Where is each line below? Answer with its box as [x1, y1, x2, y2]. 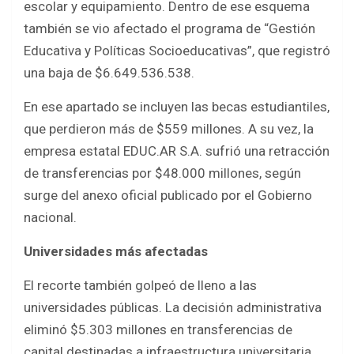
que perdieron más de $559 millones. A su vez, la [24, 121, 314, 137]
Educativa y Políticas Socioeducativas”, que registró [24, 43, 330, 59]
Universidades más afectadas [24, 243, 208, 260]
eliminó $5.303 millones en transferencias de [24, 322, 292, 338]
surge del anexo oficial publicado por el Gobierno [24, 187, 312, 204]
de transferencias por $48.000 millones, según [24, 165, 301, 182]
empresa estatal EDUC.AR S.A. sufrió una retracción [24, 143, 330, 160]
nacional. [24, 209, 77, 226]
